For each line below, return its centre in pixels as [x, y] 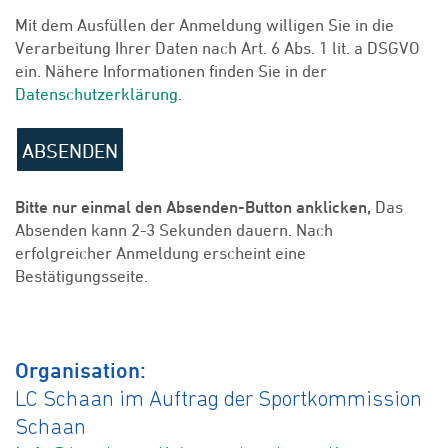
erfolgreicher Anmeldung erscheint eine [160, 253]
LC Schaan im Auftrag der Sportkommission [218, 400]
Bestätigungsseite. [81, 276]
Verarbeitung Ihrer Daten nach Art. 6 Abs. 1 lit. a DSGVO [217, 48]
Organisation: [80, 370]
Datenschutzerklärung [96, 94]
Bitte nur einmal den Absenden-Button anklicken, [193, 207]
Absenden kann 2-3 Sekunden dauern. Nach [174, 230]
